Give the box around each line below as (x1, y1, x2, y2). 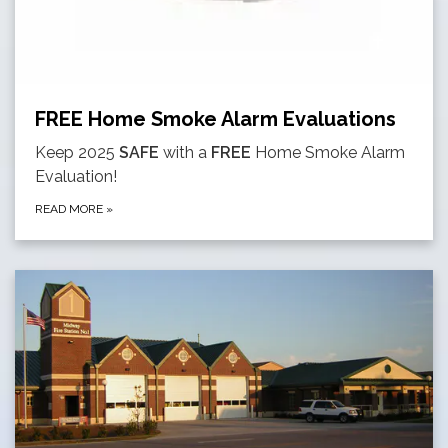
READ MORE (35, 202, 106, 217)
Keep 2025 (35, 143, 119, 163)
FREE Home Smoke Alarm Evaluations (35, 107, 396, 132)
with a (159, 143, 211, 163)
